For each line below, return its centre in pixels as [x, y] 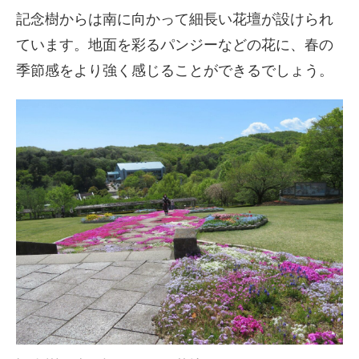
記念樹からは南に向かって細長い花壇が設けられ [175, 19]
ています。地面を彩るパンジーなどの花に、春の [175, 45]
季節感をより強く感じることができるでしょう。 [175, 71]
